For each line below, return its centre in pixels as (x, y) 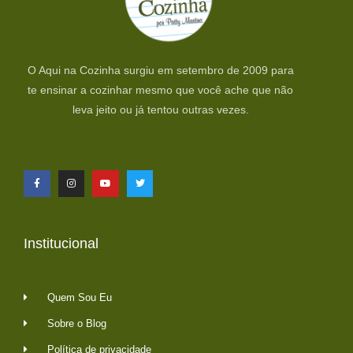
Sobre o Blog (77, 323)
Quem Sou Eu (80, 297)
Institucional (61, 243)
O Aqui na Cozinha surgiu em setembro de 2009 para (160, 70)
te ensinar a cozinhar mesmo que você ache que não (161, 89)
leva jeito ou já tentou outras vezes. (160, 109)
